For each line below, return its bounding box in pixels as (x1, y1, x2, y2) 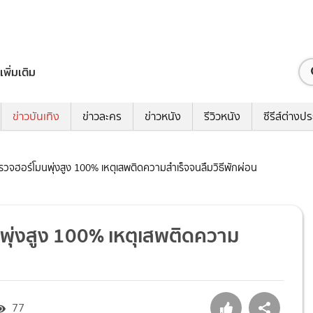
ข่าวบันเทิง (13, 108, 59, 125)
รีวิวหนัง (204, 108, 240, 125)
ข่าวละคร (82, 108, 122, 125)
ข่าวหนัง (145, 108, 181, 125)
